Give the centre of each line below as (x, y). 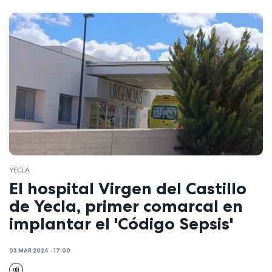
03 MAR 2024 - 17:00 (40, 250)
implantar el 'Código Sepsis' (121, 224)
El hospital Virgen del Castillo (128, 189)
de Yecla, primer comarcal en (126, 206)
